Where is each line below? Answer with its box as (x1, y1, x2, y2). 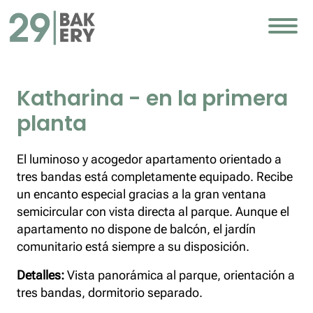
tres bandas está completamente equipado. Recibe (17, 168, 293, 184)
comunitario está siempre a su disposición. (17, 238, 249, 254)
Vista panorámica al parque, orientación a (67, 267, 295, 282)
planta (17, 108, 87, 138)
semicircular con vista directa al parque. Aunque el (17, 203, 289, 219)
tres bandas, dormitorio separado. (17, 284, 203, 300)
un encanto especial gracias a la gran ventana (17, 186, 266, 201)
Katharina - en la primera (17, 83, 288, 113)
